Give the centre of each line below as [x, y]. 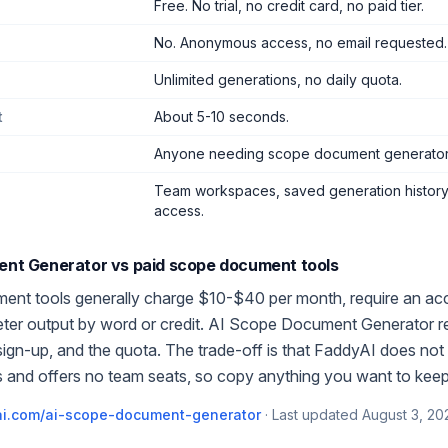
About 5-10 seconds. [221, 116]
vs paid [138, 265]
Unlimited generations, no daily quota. [278, 79]
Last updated [315, 414]
